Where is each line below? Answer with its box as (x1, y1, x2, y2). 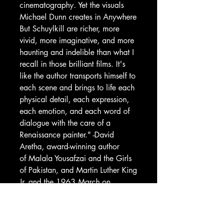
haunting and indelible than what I (20, 47, 134, 57)
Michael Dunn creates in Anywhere (20, 12, 137, 22)
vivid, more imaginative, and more (20, 35, 134, 46)
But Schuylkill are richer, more (20, 24, 119, 34)
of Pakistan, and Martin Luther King (20, 165, 137, 175)
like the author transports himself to (20, 71, 136, 81)
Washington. (20, 189, 62, 199)
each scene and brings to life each (20, 82, 135, 93)
